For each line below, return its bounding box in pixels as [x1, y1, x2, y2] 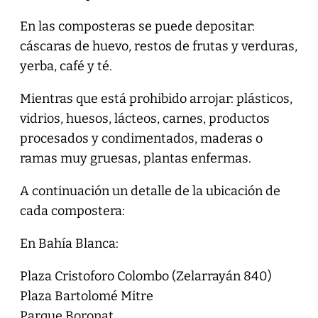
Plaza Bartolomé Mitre [19, 287, 153, 304]
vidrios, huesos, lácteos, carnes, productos [19, 110, 270, 126]
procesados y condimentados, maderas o [19, 130, 263, 146]
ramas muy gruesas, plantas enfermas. [19, 150, 251, 166]
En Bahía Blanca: [19, 235, 119, 251]
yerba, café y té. [19, 57, 112, 74]
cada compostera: [19, 202, 125, 219]
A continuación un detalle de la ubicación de [19, 182, 280, 199]
